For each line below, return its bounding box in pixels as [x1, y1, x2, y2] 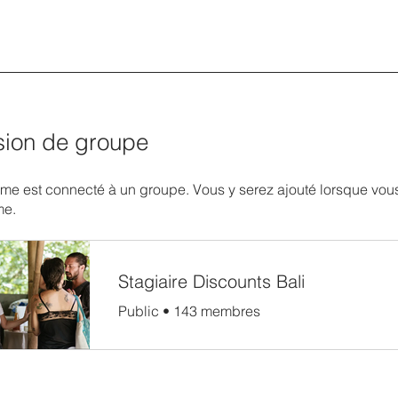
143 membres [173, 301, 260, 320]
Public [118, 301, 159, 320]
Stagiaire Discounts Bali [118, 269, 305, 292]
